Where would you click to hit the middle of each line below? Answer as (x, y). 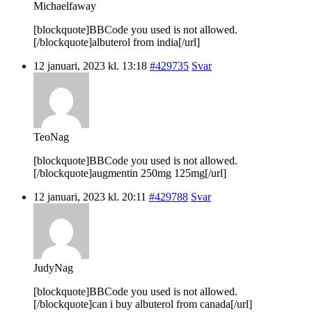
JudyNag (53, 267)
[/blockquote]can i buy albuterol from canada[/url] (143, 304)
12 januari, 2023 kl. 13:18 (90, 65)
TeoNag (51, 136)
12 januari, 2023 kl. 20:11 (90, 196)
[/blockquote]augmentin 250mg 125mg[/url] (130, 173)
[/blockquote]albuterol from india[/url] (117, 42)
